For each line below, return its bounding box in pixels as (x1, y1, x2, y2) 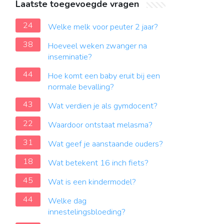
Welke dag (48, 195, 86, 206)
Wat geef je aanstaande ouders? (48, 138, 163, 149)
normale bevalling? (48, 81, 114, 92)
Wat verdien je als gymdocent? (48, 100, 157, 111)
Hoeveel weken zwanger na (48, 40, 147, 51)
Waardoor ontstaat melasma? (48, 119, 152, 130)
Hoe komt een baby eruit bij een (48, 70, 160, 81)
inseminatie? (48, 51, 92, 62)
